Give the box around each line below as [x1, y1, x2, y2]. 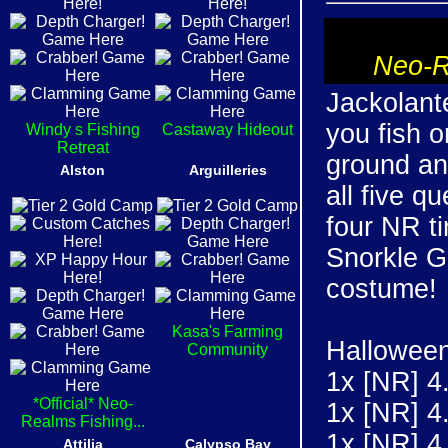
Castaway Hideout [162, 121, 293, 138]
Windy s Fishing [25, 121, 140, 138]
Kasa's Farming [172, 323, 283, 340]
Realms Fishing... [20, 413, 145, 430]
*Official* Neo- [32, 395, 133, 412]
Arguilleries [188, 162, 267, 178]
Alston [60, 162, 105, 178]
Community [187, 341, 268, 358]
